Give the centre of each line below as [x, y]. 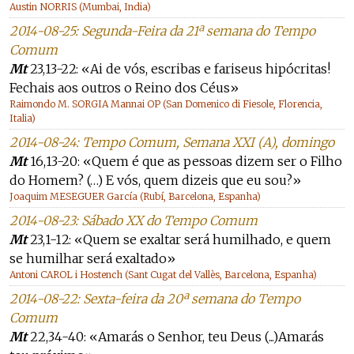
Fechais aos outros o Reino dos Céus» [124, 88]
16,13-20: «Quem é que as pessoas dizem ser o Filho [185, 161]
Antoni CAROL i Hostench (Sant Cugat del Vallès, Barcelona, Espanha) [163, 275]
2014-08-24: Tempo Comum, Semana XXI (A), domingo [172, 142]
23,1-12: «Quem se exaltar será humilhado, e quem [179, 239]
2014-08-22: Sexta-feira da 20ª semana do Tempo [155, 299]
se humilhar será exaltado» [92, 258]
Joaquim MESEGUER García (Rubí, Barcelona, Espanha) [135, 196]
